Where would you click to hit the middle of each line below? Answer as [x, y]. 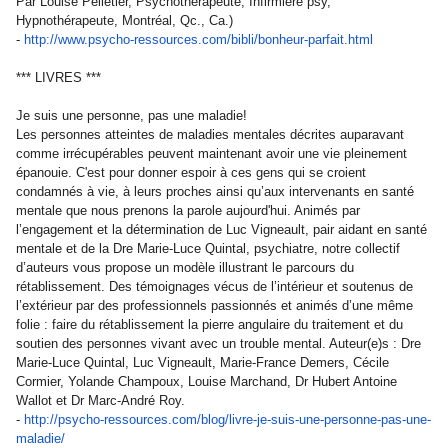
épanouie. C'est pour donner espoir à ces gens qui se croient [191, 172]
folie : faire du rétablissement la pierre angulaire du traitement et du [209, 324]
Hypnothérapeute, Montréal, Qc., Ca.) [124, 20]
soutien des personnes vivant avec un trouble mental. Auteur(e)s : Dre [218, 343]
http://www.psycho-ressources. [113, 39]
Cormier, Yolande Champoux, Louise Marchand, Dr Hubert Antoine [206, 381]
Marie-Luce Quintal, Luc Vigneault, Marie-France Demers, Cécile [202, 362]
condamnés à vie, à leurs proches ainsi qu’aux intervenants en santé [215, 191]
